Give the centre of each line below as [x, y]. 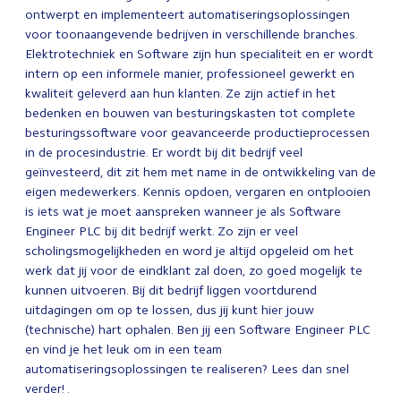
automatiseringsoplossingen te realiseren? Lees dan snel [187, 369]
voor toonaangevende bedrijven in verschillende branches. [191, 34]
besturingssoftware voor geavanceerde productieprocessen [197, 133]
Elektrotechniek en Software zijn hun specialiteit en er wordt [199, 54]
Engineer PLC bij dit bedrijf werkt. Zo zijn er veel [162, 231]
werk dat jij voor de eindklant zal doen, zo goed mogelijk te [194, 271]
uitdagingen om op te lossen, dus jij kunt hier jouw [170, 310]
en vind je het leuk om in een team [124, 350]
